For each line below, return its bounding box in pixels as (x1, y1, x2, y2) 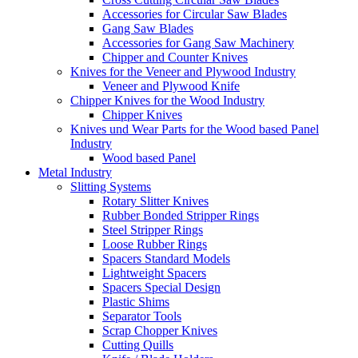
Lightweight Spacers (102, 266, 206, 280)
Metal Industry (38, 165, 112, 180)
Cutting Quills (102, 338, 173, 352)
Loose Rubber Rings (102, 237, 207, 252)
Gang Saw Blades (102, 22, 193, 36)
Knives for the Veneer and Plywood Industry (70, 65, 296, 79)
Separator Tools (102, 309, 181, 324)
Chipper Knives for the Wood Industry (70, 93, 265, 108)
